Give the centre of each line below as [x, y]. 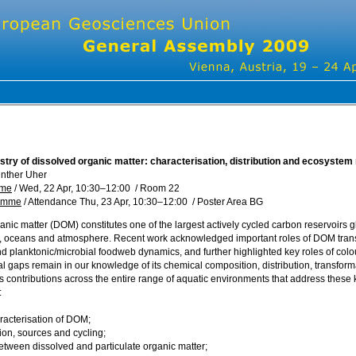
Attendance [54, 202]
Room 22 [160, 188]
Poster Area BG [230, 202]
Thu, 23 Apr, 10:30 [118, 202]
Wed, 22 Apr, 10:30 [60, 188]
